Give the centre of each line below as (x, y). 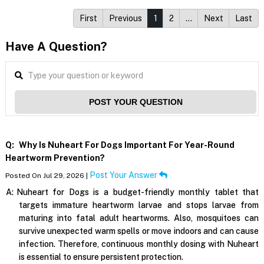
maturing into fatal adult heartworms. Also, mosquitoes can (139, 218)
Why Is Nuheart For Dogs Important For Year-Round (126, 145)
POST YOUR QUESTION (136, 102)
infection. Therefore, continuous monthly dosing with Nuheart (139, 244)
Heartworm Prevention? (55, 158)
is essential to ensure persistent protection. (101, 257)
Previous (126, 19)
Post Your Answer (124, 175)
